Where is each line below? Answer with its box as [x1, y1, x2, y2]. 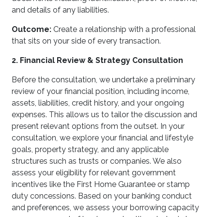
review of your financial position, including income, [12, 87, 189, 96]
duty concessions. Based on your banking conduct [12, 191, 192, 201]
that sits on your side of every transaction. [12, 36, 161, 46]
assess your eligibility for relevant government [12, 168, 176, 177]
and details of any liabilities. [12, 5, 109, 15]
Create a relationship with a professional [51, 25, 196, 34]
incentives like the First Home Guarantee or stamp [12, 180, 190, 189]
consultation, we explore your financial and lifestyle [12, 133, 193, 142]
